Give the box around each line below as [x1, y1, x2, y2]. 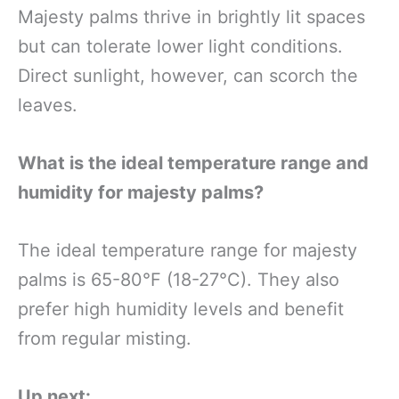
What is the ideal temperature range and [18, 152, 369, 174]
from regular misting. [18, 328, 191, 349]
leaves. [18, 94, 77, 116]
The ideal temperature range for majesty [18, 240, 357, 261]
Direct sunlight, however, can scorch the [18, 65, 358, 86]
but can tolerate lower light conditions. [18, 36, 343, 57]
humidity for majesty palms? [18, 182, 264, 203]
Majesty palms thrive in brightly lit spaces [18, 6, 365, 28]
